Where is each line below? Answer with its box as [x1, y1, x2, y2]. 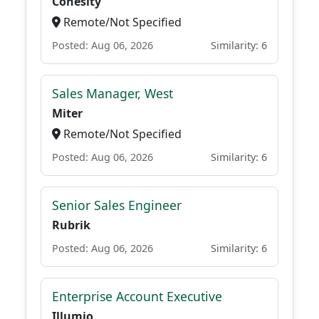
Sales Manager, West [52, 85, 173, 102]
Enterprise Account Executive [52, 288, 222, 305]
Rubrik [52, 217, 90, 233]
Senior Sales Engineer [52, 197, 182, 214]
